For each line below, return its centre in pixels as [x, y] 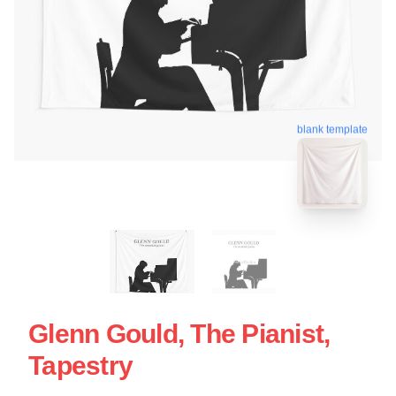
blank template [332, 127]
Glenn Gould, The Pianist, [179, 333]
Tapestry [80, 365]
